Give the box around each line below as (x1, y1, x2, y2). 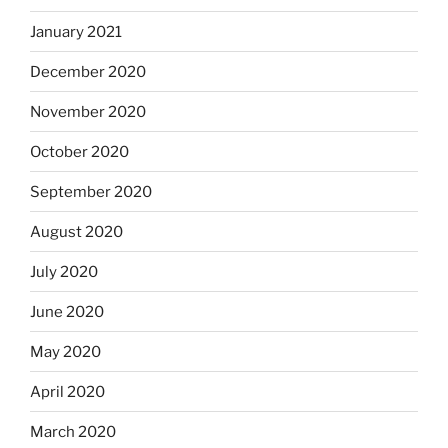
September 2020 (30, 182, 152, 201)
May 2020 (30, 342, 101, 361)
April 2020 (30, 382, 105, 401)
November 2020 (30, 102, 146, 121)
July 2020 (30, 262, 98, 281)
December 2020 (30, 62, 146, 81)
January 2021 (30, 22, 122, 41)
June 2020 (30, 302, 104, 321)
